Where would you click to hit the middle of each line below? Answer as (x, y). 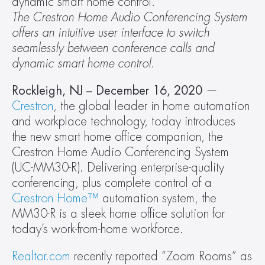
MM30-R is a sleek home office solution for (118, 214)
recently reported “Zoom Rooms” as (161, 256)
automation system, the (158, 198)
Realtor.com (41, 256)
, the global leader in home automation (151, 106)
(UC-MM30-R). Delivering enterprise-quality (118, 168)
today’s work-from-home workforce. (98, 229)
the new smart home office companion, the (117, 137)
